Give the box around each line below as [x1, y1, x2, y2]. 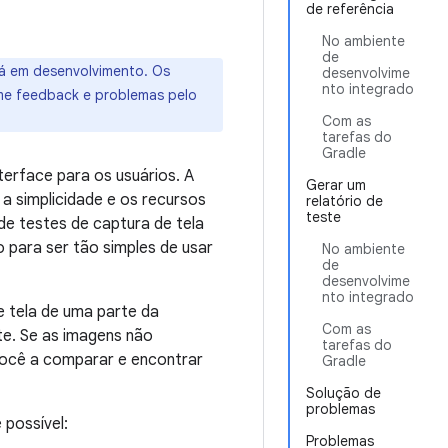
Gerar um [306, 176, 366, 194]
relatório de [306, 192, 383, 210]
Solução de [306, 384, 381, 402]
